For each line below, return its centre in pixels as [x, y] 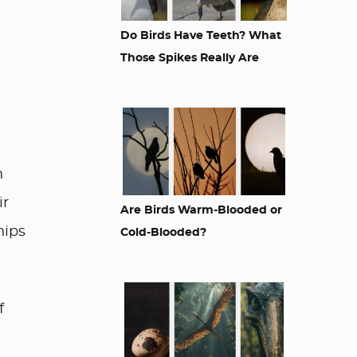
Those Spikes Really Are [190, 58]
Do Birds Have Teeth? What [201, 36]
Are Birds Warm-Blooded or [201, 210]
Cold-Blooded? [163, 233]
